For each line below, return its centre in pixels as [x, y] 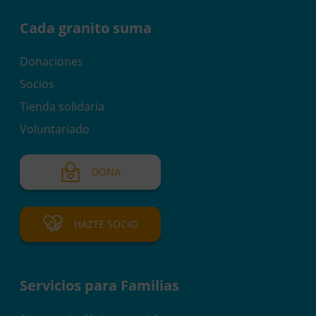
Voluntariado [55, 129]
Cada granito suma [86, 28]
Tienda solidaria [62, 106]
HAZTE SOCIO [106, 224]
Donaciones [51, 61]
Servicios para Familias [99, 285]
